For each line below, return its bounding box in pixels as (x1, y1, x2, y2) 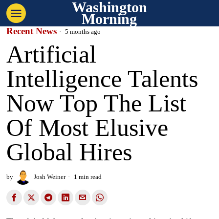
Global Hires (6, 138, 132, 166)
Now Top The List (6, 89, 187, 117)
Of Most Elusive (6, 114, 169, 141)
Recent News (6, 26, 57, 36)
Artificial (6, 41, 97, 68)
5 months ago (64, 28, 101, 35)
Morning (82, 11, 137, 27)
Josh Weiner (34, 173, 66, 180)
